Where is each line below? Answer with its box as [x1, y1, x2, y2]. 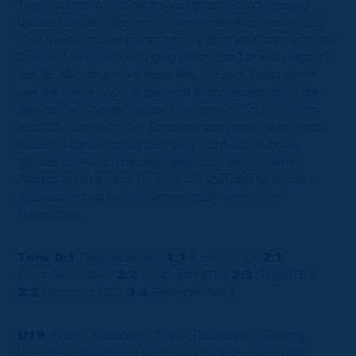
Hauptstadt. [17, 207, 83, 221]
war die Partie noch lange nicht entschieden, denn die [17, 85, 319, 99]
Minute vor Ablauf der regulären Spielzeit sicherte [17, 155, 296, 168]
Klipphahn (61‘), [138, 268, 231, 281]
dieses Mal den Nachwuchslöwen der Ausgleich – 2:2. [17, 15, 323, 29]
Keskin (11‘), [188, 250, 262, 264]
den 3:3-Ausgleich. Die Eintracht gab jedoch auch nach [17, 120, 324, 133]
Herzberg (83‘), [39, 285, 127, 299]
